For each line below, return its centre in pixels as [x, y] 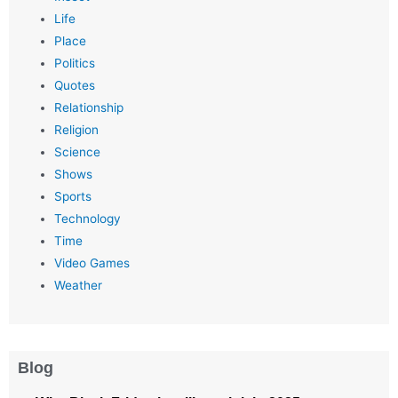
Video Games [92, 263]
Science [78, 152]
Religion [77, 130]
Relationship [89, 108]
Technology [88, 219]
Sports [73, 197]
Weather [79, 286]
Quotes [75, 86]
